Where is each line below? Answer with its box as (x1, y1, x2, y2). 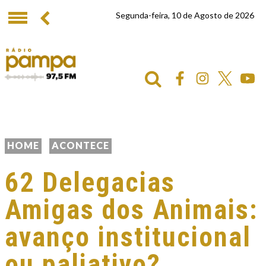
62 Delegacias (5, 166, 175, 198)
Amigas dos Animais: (5, 194, 258, 226)
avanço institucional (5, 221, 251, 253)
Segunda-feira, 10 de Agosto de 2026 (116, 10, 254, 20)
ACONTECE (52, 140, 109, 151)
